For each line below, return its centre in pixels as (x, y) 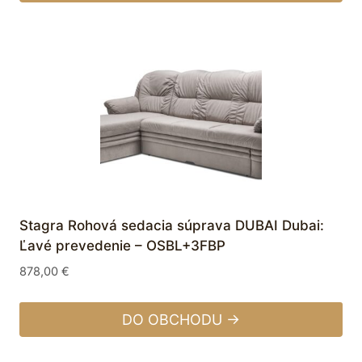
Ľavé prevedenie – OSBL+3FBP (122, 245)
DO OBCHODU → (181, 319)
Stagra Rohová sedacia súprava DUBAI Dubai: (172, 225)
